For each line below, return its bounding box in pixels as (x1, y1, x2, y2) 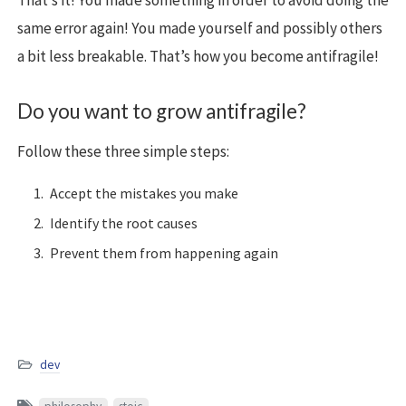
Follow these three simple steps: (17, 141, 229, 162)
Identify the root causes (50, 213, 198, 232)
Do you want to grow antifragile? (17, 99, 306, 124)
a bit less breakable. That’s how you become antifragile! (17, 46, 379, 67)
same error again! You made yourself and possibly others (17, 18, 382, 39)
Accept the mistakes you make (50, 184, 238, 203)
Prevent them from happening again (50, 243, 278, 262)
